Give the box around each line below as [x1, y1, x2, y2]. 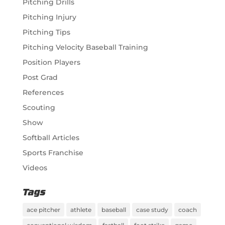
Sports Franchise [22, 148, 83, 157]
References [22, 87, 64, 97]
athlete [70, 205, 91, 213]
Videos [22, 163, 47, 172]
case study [136, 205, 168, 213]
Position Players [22, 57, 80, 67]
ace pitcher [26, 205, 60, 213]
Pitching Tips [22, 27, 70, 37]
